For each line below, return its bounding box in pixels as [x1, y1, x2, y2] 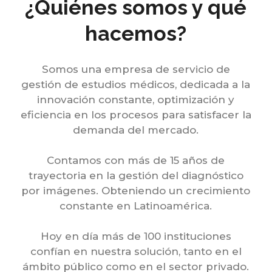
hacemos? [85, 21, 187, 46]
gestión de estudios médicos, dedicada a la [21, 78, 251, 90]
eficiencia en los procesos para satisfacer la [20, 109, 251, 121]
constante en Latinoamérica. [59, 200, 212, 212]
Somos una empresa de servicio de [41, 63, 230, 75]
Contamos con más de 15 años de [47, 154, 225, 166]
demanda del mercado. [73, 124, 199, 136]
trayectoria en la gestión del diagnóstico [28, 169, 243, 182]
